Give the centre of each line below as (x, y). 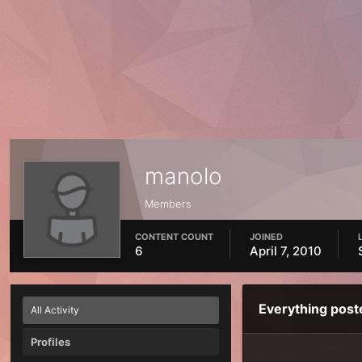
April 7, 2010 (286, 251)
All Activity (55, 310)
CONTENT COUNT (175, 237)
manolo (184, 176)
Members (168, 204)
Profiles (51, 342)
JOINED (267, 237)
